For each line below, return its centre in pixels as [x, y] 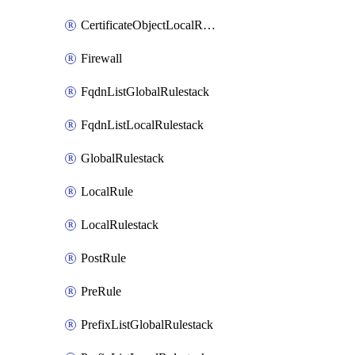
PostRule [103, 258]
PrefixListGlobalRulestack [147, 324]
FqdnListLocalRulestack [142, 125]
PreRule [101, 291]
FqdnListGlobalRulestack [145, 92]
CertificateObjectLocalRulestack [209, 25]
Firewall [101, 58]
